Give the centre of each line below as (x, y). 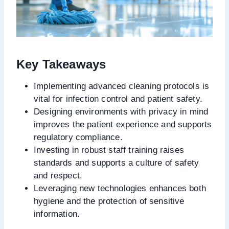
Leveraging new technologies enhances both (120, 188)
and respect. (58, 175)
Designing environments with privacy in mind (121, 111)
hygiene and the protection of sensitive (109, 201)
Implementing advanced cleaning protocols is (122, 86)
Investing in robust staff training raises (109, 150)
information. (57, 214)
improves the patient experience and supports (123, 124)
